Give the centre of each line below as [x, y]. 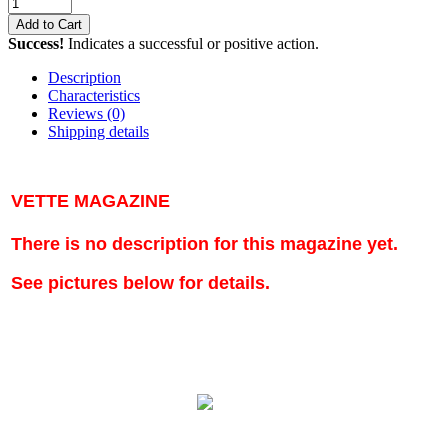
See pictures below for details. [140, 282]
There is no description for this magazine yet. [204, 243]
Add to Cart [49, 24]
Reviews [77, 113]
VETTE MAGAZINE [90, 201]
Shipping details [98, 131]
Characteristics [94, 95]
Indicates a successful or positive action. [191, 43]
